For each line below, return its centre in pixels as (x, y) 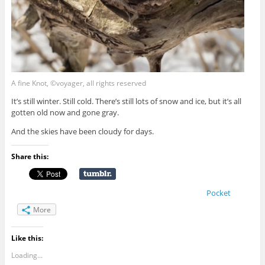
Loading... (27, 256)
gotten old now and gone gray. (65, 112)
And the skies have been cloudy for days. (82, 131)
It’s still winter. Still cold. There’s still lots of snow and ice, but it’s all (126, 101)
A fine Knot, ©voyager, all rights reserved (78, 83)
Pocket (218, 193)
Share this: (30, 156)
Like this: (27, 238)
